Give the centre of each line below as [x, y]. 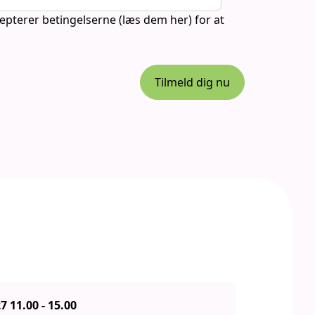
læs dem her [155, 19]
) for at [206, 19]
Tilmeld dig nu [192, 82]
